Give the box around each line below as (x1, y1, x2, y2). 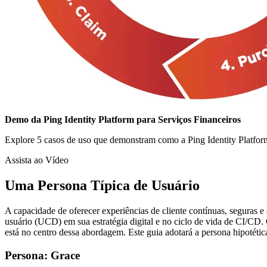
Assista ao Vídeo (5, 155, 69, 166)
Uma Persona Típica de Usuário (5, 178, 200, 194)
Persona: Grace (5, 249, 80, 262)
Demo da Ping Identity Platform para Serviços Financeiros (5, 114, 241, 125)
